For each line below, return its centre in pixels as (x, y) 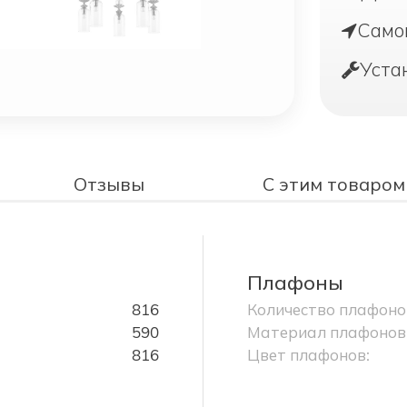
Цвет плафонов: (308, 355)
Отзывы (109, 184)
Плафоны (295, 283)
